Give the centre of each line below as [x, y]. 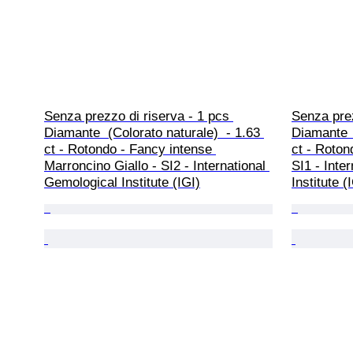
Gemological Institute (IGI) [122, 182]
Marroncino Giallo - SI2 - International [157, 165]
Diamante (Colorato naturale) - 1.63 [154, 132]
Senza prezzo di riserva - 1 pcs [139, 116]
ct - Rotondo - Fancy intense [130, 149]
